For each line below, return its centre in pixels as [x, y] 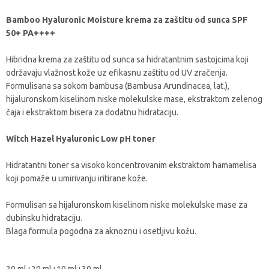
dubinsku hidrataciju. [44, 218]
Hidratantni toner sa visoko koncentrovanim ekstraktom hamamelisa [131, 165]
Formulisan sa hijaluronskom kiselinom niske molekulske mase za [127, 205]
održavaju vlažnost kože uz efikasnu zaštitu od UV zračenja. [117, 73]
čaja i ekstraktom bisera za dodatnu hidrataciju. [92, 112]
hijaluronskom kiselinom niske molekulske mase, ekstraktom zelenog [134, 99]
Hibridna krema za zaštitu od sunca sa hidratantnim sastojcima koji [127, 59]
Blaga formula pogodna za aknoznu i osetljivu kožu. [101, 231]
